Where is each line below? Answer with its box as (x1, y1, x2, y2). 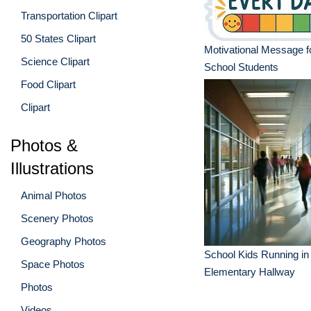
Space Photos (21, 258, 85, 270)
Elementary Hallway (204, 266, 295, 278)
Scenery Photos (21, 212, 94, 224)
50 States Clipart (21, 32, 96, 44)
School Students (204, 61, 278, 73)
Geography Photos (21, 235, 106, 247)
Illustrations (10, 158, 94, 178)
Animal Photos (21, 189, 87, 201)
